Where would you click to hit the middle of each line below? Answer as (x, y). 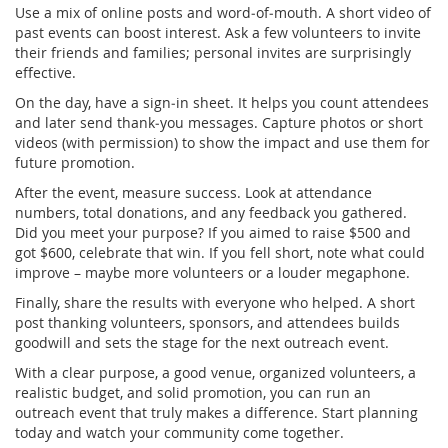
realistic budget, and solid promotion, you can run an (193, 392)
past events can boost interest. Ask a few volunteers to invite (218, 32)
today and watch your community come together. (179, 432)
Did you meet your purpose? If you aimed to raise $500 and (213, 232)
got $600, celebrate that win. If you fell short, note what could (220, 252)
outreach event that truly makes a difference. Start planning (216, 412)
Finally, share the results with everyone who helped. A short (215, 302)
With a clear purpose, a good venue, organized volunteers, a (215, 372)
